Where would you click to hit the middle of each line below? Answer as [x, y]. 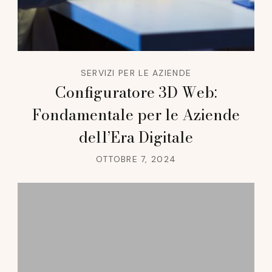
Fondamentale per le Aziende [136, 115]
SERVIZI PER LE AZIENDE [136, 73]
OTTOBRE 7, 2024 [136, 159]
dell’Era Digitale [136, 138]
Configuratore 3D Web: [136, 93]
